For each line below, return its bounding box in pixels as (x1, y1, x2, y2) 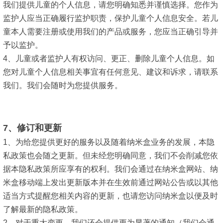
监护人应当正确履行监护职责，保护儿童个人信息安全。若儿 (3, 14, 218, 23)
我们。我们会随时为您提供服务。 (3, 81, 122, 90)
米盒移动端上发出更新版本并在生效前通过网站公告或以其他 (3, 178, 218, 187)
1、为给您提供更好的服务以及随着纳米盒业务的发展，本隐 (3, 138, 215, 147)
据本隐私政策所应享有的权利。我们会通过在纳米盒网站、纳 (3, 165, 218, 174)
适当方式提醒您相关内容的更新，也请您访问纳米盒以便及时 (3, 192, 218, 201)
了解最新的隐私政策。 (3, 205, 83, 214)
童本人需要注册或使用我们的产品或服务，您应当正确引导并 (3, 27, 218, 36)
